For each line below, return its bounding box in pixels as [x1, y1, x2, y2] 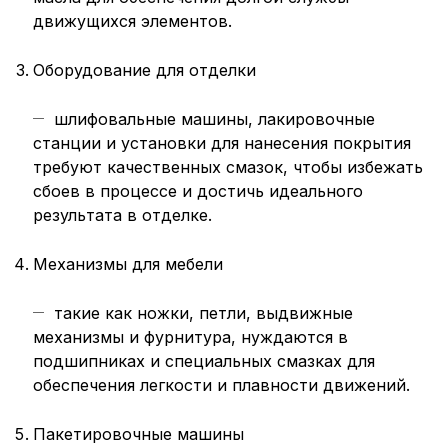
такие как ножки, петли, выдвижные [54, 303, 353, 323]
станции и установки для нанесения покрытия [33, 133, 411, 153]
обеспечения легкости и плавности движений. [33, 375, 410, 395]
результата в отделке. [33, 205, 212, 225]
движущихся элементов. [33, 11, 232, 31]
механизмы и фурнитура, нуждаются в [33, 327, 348, 347]
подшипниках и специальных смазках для [33, 351, 375, 371]
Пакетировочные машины [33, 424, 244, 444]
